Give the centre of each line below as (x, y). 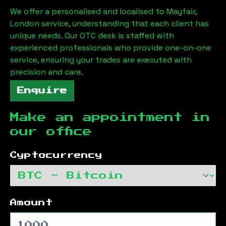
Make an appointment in (110, 117)
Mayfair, (182, 11)
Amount (32, 203)
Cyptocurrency (56, 155)
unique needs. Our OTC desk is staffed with (92, 35)
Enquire (42, 91)
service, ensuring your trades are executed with (101, 60)
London (25, 23)
